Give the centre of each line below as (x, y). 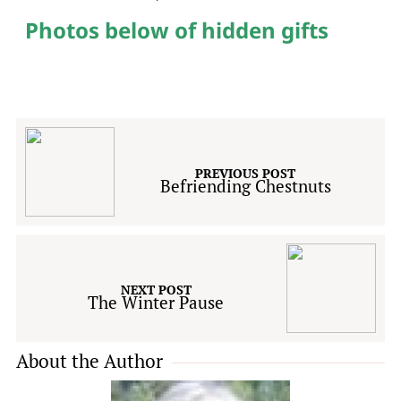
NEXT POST (156, 289)
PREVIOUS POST (245, 173)
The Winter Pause (156, 302)
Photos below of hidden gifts (176, 30)
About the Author (89, 361)
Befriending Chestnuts (245, 185)
